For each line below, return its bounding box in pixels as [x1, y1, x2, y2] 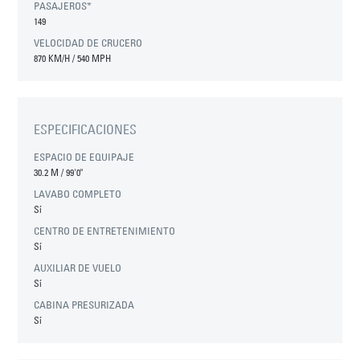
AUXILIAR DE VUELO [34, 261, 122, 275]
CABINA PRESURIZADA [34, 298, 135, 312]
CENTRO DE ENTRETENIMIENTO [34, 224, 176, 238]
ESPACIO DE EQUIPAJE [34, 150, 135, 164]
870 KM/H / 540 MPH [34, 51, 112, 65]
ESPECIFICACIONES [34, 121, 137, 138]
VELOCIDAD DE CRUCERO [34, 36, 143, 50]
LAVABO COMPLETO [34, 187, 122, 201]
